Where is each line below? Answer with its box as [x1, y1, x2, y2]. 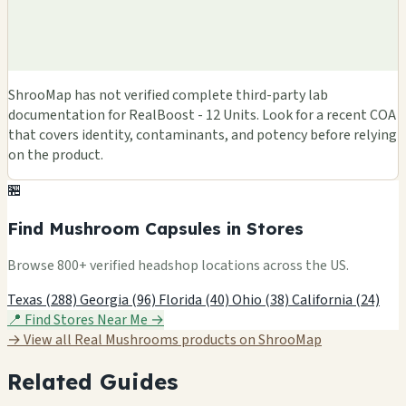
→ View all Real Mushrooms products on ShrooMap [7, 330, 322, 351]
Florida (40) [159, 290, 232, 311]
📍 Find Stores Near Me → [7, 310, 164, 331]
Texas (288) [7, 290, 80, 311]
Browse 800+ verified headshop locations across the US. [7, 256, 349, 276]
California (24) [292, 290, 380, 311]
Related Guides [7, 368, 178, 396]
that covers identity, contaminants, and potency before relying [8, 124, 397, 145]
